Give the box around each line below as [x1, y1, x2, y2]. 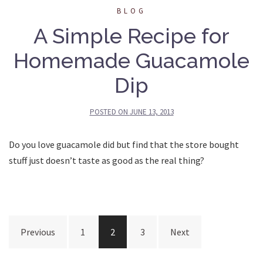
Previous [21, 225, 55, 238]
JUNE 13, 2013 [129, 106, 174, 117]
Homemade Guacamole [14, 48, 249, 73]
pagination [8, 231, 92, 251]
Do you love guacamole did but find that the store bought [9, 138, 239, 150]
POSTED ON [89, 106, 130, 117]
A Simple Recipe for [33, 23, 230, 48]
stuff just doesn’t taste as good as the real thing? [9, 154, 208, 166]
